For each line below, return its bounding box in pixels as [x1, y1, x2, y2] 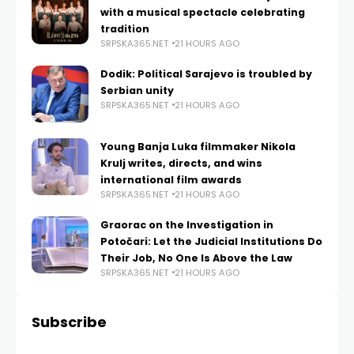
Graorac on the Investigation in [100, 217, 273, 232]
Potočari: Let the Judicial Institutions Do [100, 234, 322, 248]
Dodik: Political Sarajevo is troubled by [100, 66, 312, 81]
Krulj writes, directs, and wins [100, 156, 262, 170]
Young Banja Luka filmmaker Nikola [100, 139, 296, 153]
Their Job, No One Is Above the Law [100, 250, 292, 265]
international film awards [100, 172, 242, 186]
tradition [100, 21, 149, 36]
